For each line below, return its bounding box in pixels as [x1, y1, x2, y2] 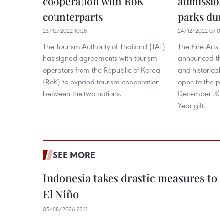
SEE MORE [53, 149, 95, 161]
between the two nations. [43, 88, 122, 98]
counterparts [43, 9, 103, 23]
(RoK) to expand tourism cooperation [43, 77, 160, 86]
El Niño [43, 187, 79, 201]
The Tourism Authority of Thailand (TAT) [43, 41, 165, 51]
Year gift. [178, 100, 206, 110]
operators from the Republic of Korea [43, 65, 160, 75]
